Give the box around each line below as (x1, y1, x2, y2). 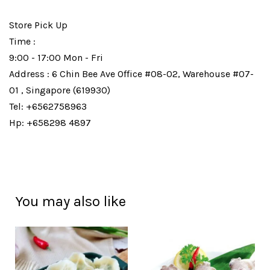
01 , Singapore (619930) (9, 84, 110, 96)
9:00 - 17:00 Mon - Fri (9, 52, 103, 63)
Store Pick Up (9, 19, 67, 31)
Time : (9, 36, 36, 47)
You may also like (15, 193, 126, 210)
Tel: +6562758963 (9, 101, 87, 112)
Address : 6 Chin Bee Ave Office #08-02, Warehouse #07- (9, 68, 254, 80)
